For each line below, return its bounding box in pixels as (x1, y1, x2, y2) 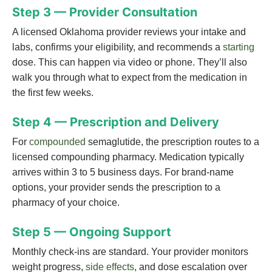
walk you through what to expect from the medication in (12, 72, 247, 83)
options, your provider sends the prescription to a (12, 182, 220, 193)
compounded (29, 137, 86, 148)
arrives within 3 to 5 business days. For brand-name (12, 167, 234, 178)
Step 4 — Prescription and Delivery (12, 115, 219, 130)
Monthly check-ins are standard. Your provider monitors (12, 246, 248, 257)
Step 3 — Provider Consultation (12, 5, 197, 20)
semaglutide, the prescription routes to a (86, 137, 259, 148)
